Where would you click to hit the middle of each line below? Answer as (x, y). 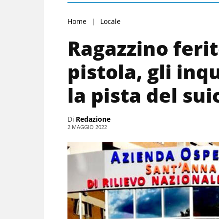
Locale (110, 21)
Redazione (93, 119)
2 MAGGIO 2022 (87, 127)
